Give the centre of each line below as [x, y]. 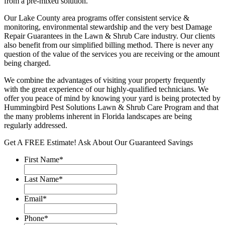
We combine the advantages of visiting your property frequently [105, 80]
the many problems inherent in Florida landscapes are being [98, 116]
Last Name [41, 179]
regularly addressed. [36, 125]
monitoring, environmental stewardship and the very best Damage [108, 27]
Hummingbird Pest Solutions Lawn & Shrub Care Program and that [111, 107]
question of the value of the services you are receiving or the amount [112, 54]
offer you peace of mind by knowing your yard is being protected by [112, 98]
